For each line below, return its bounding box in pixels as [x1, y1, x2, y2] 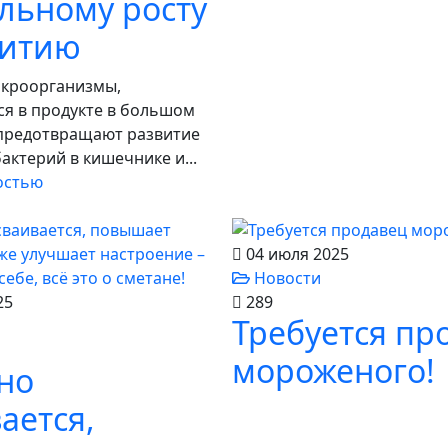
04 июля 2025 [242, 243, 349, 265]
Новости [250, 267, 321, 289]
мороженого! [232, 349, 435, 392]
